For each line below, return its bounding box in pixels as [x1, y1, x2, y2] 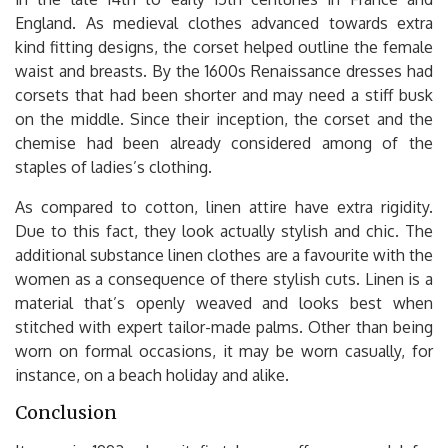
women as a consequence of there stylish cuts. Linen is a [15, 268, 433, 289]
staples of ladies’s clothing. [15, 156, 212, 177]
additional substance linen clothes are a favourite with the [15, 244, 433, 265]
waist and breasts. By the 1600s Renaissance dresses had [15, 60, 433, 81]
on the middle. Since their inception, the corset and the [15, 108, 433, 129]
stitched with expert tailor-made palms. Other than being [15, 316, 433, 337]
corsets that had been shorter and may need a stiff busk [15, 84, 433, 105]
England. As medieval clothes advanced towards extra [15, 12, 433, 33]
